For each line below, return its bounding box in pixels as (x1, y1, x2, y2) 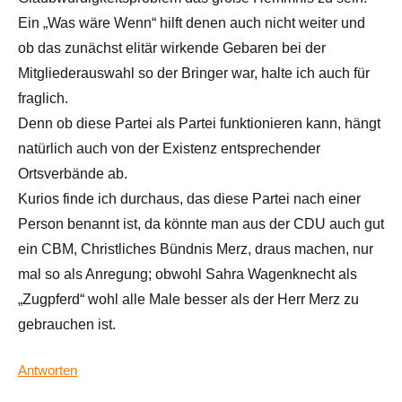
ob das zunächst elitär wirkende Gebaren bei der (18, 40, 326, 57)
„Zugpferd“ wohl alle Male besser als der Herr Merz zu (18, 292, 359, 308)
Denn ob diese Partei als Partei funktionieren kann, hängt (18, 116, 380, 132)
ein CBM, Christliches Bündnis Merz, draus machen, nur (18, 241, 373, 258)
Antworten (18, 363, 77, 379)
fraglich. (18, 91, 68, 107)
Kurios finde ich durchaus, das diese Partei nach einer (18, 191, 361, 207)
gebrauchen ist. (18, 317, 116, 333)
